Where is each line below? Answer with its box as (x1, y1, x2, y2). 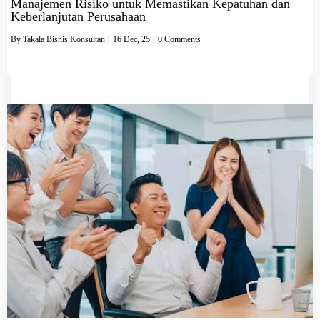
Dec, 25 (124, 34, 150, 45)
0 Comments (158, 34, 201, 45)
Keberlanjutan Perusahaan (11, 9, 146, 24)
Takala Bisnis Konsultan (23, 34, 105, 45)
